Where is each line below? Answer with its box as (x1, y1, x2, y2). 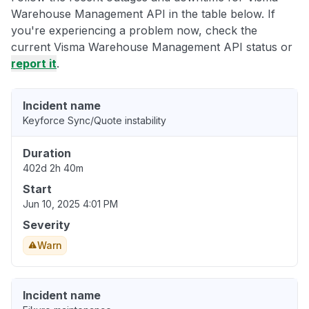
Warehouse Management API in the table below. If (11, 7, 275, 21)
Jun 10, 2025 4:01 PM (23, 198, 118, 210)
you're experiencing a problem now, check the (11, 23, 257, 38)
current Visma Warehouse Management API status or (11, 40, 292, 54)
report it (11, 57, 57, 71)
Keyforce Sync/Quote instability (23, 114, 166, 127)
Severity (23, 218, 70, 232)
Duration (23, 146, 71, 161)
